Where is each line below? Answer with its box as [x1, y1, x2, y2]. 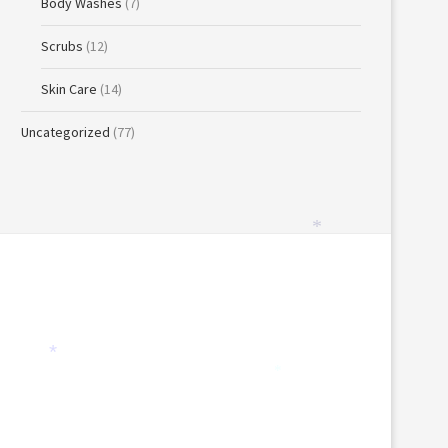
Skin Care [41, 80, 97, 98]
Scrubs [41, 37, 83, 55]
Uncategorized [21, 123, 110, 141]
